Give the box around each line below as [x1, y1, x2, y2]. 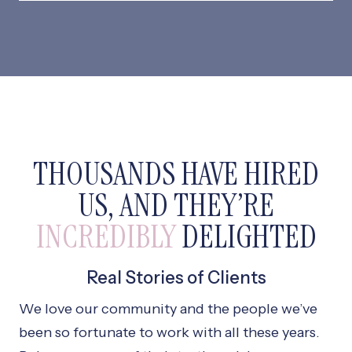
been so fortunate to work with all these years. [19, 324, 320, 342]
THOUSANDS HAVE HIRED [33, 153, 319, 195]
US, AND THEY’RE [78, 185, 274, 226]
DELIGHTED [175, 216, 317, 258]
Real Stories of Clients [86, 267, 266, 289]
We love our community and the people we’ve [19, 300, 317, 318]
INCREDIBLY [35, 216, 176, 258]
